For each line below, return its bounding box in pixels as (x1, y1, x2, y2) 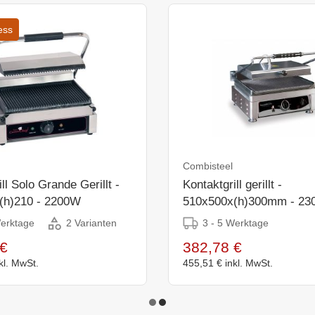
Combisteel (183, 160, 233, 172)
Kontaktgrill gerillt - (183, 177, 282, 191)
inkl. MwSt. (225, 257, 273, 269)
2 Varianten (65, 217, 117, 229)
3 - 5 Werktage (202, 217, 269, 229)
